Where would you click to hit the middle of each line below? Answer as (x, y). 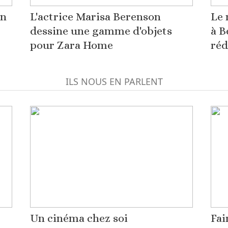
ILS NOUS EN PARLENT (114, 81)
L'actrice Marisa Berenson (95, 17)
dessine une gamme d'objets (101, 31)
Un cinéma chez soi (79, 218)
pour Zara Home (71, 45)
